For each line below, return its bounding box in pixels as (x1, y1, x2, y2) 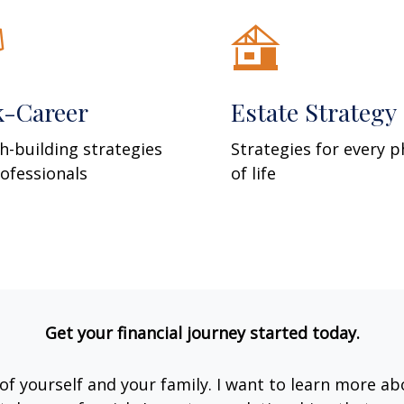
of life (231, 161, 277, 184)
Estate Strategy (231, 95, 398, 128)
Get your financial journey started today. (44, 321, 360, 344)
